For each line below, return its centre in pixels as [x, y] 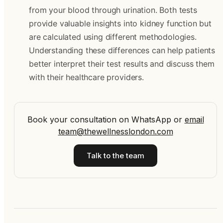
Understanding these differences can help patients [122, 50]
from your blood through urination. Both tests [113, 10]
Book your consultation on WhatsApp [99, 119]
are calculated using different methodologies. [113, 37]
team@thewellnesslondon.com [115, 131]
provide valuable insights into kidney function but [120, 23]
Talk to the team [115, 156]
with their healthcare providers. [86, 77]
